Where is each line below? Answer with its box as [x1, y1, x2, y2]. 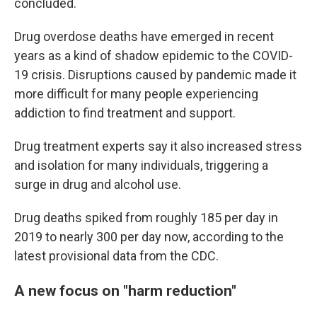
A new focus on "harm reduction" [14, 282, 236, 300]
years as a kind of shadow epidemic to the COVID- [14, 48, 293, 64]
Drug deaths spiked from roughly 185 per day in [14, 210, 278, 226]
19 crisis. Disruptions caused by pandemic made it [14, 67, 296, 83]
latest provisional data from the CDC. [14, 248, 219, 264]
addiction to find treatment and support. [14, 105, 236, 121]
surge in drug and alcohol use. [14, 177, 181, 192]
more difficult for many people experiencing [14, 86, 258, 102]
